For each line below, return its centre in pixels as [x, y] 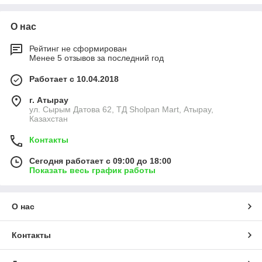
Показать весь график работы [92, 170]
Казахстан [49, 119]
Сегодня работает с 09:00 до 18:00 [100, 161]
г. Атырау [49, 100]
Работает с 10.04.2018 [74, 79]
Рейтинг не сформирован [78, 49]
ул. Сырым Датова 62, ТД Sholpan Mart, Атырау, [121, 109]
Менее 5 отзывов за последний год [96, 58]
